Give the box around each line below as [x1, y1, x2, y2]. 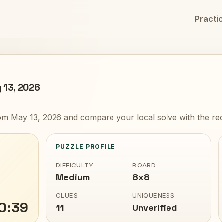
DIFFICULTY [55, 161, 94, 169]
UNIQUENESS [132, 191, 175, 199]
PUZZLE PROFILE [55, 143, 115, 150]
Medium [55, 171, 90, 183]
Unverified [132, 202, 178, 213]
